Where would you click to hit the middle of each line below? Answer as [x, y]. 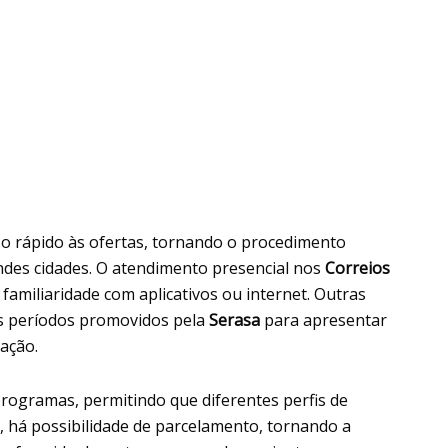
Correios [357, 268]
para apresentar [325, 320]
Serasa [236, 320]
